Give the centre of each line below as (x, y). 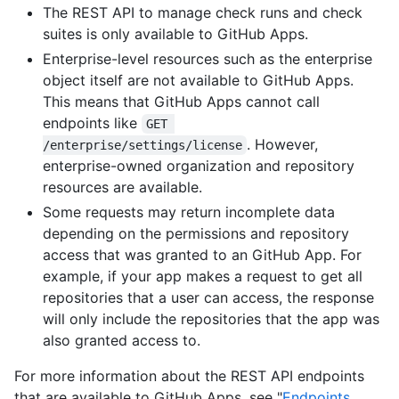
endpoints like (92, 123)
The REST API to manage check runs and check (203, 13)
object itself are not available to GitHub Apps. (198, 81)
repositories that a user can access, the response (208, 298)
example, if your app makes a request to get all (203, 277)
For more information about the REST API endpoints (189, 376)
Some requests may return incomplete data (189, 212)
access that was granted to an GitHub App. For (202, 255)
